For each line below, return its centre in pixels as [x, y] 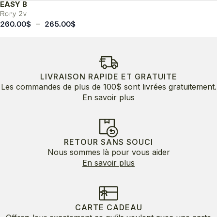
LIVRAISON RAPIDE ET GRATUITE [108, 77]
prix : [84, 44]
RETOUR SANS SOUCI [108, 142]
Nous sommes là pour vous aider [108, 152]
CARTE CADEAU [108, 207]
